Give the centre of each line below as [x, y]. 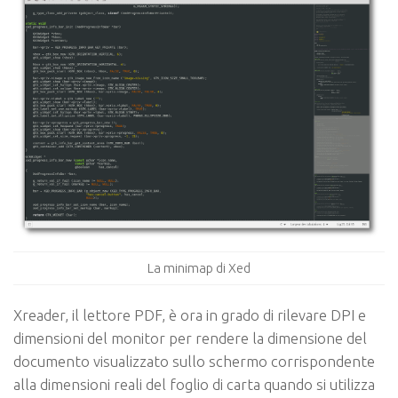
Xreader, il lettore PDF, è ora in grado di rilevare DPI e [190, 315]
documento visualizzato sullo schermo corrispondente [194, 362]
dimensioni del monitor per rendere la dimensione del [190, 338]
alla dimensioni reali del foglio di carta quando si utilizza [194, 385]
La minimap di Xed [199, 267]
